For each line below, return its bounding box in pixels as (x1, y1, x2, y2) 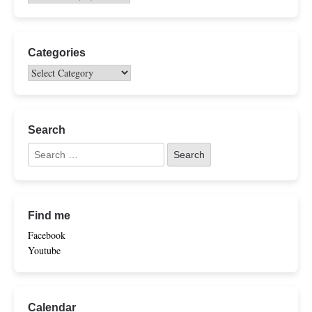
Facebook (28, 228, 65, 242)
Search (28, 123, 65, 136)
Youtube (28, 243, 61, 257)
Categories (28, 46, 86, 59)
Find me (28, 208, 70, 221)
